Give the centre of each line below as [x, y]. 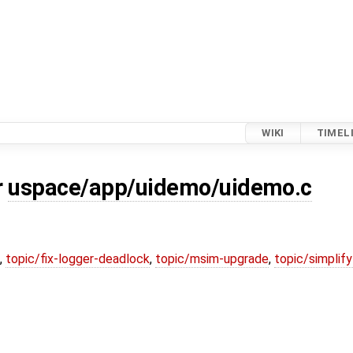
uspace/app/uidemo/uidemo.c [160, 188]
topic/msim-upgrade [212, 259]
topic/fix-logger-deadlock [78, 259]
